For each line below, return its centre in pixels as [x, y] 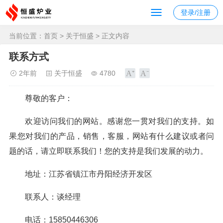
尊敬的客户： [50, 98]
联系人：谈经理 [53, 197]
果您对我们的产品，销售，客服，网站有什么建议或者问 [111, 136]
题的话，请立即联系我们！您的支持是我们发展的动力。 [109, 151]
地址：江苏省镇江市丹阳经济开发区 [89, 174]
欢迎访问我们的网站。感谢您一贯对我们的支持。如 [119, 121]
